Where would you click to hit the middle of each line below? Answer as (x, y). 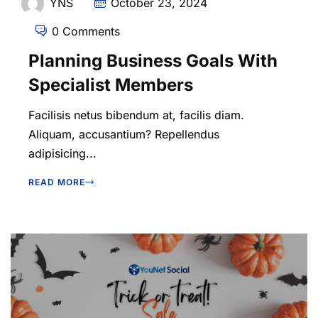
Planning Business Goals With (153, 61)
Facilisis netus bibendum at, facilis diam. (136, 115)
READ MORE (57, 182)
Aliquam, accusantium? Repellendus (124, 135)
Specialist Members (111, 85)
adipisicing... (62, 154)
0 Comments (86, 32)
